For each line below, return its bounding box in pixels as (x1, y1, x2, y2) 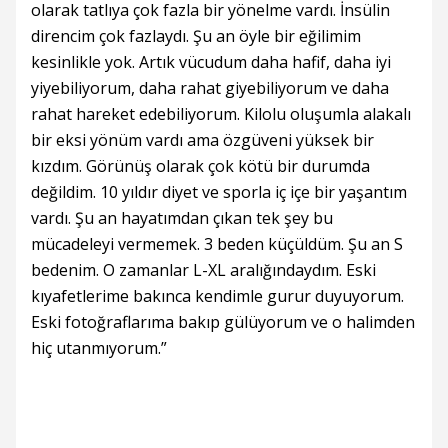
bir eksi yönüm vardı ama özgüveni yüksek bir (31, 129, 374, 151)
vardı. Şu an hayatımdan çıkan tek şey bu (31, 207, 333, 229)
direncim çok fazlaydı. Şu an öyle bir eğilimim (31, 25, 361, 47)
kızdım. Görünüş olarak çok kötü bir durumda (31, 155, 370, 177)
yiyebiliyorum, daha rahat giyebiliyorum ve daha (31, 77, 389, 99)
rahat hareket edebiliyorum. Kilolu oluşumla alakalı (31, 103, 411, 125)
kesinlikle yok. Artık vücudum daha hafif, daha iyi (31, 51, 391, 73)
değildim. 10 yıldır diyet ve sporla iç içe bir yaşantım (31, 181, 407, 203)
